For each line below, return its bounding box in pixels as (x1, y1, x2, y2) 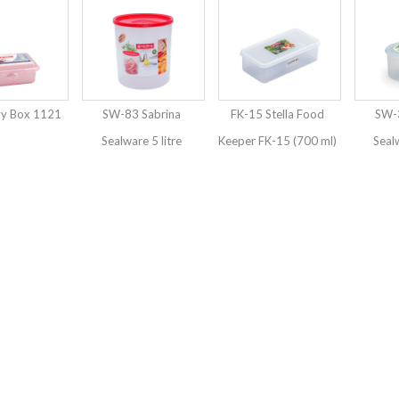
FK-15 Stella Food (231, 107, 324, 122)
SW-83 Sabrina (102, 107, 181, 122)
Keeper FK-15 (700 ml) (218, 134, 337, 149)
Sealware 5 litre (101, 134, 182, 149)
